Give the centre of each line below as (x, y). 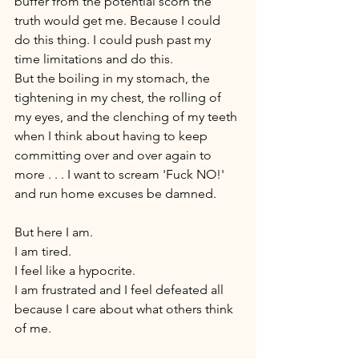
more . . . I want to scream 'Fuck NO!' (121, 175)
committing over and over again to (115, 155)
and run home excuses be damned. (117, 194)
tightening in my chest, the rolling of (119, 98)
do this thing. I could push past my (114, 40)
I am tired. (44, 252)
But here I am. (55, 232)
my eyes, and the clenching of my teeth (127, 117)
